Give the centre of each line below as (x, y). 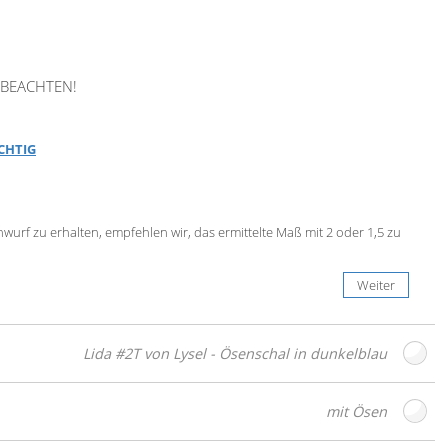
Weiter (376, 285)
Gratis (202, 421)
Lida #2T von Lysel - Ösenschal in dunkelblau (234, 353)
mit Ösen (356, 411)
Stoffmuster (257, 421)
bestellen (326, 421)
